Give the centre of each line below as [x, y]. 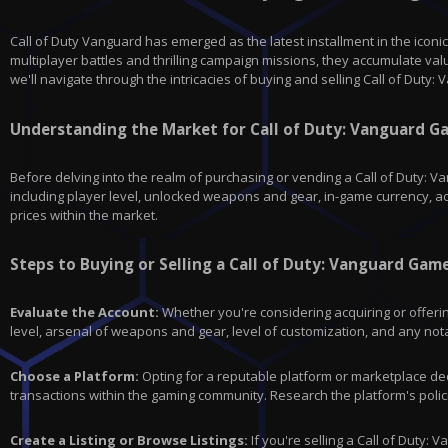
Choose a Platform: [74, 376]
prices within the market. [84, 214]
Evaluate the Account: [84, 312]
